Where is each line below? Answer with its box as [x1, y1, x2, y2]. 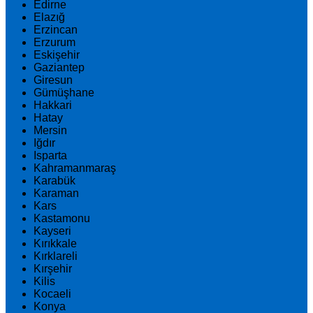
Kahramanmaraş [34, 162, 116, 174]
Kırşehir [34, 263, 72, 275]
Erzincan [34, 24, 78, 36]
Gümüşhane [34, 87, 94, 99]
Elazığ [34, 11, 65, 23]
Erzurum [34, 36, 75, 48]
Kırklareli [34, 250, 78, 262]
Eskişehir [34, 49, 80, 61]
